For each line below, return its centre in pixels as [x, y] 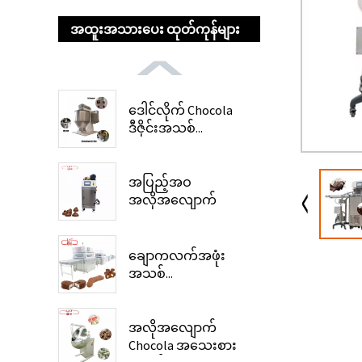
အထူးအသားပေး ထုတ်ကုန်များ [155, 29]
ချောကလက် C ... [173, 217]
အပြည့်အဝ [160, 182]
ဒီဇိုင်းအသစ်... [166, 128]
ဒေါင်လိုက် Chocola [181, 110]
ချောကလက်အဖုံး [177, 255]
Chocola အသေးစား [183, 345]
